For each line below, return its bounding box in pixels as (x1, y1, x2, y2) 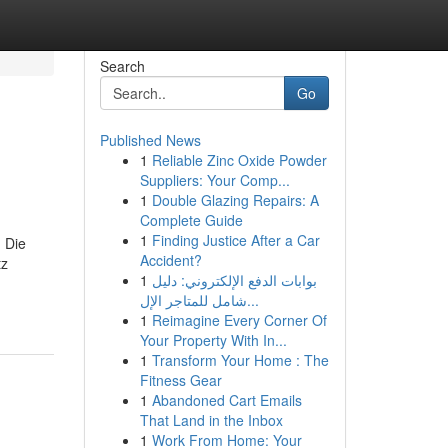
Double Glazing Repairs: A (151, 190, 319, 210)
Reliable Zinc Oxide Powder (151, 150, 327, 170)
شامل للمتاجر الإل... (246, 290, 259, 310)
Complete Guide (139, 210, 243, 230)
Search (99, 56, 145, 76)
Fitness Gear (139, 370, 222, 390)
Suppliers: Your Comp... (139, 170, 290, 190)
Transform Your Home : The (151, 350, 329, 370)
